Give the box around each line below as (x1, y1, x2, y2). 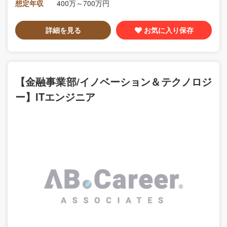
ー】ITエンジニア (15, 89, 95, 104)
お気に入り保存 (143, 25, 194, 35)
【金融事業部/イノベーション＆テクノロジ (15, 74, 212, 89)
